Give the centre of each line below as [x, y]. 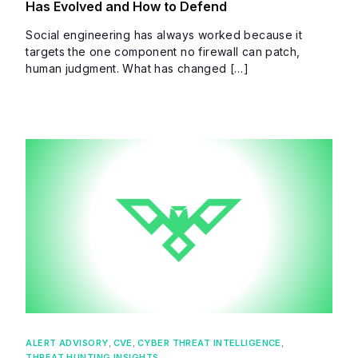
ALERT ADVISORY [67, 343]
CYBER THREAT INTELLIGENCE [209, 343]
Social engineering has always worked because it [164, 34]
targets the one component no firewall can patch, [163, 51]
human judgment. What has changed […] [137, 68]
